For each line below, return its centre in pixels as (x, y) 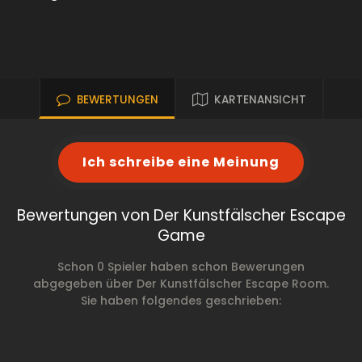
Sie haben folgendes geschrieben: (181, 301)
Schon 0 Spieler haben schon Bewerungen (181, 267)
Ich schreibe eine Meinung (181, 162)
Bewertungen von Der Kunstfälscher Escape (181, 215)
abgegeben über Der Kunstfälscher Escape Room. (181, 284)
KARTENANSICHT (260, 100)
